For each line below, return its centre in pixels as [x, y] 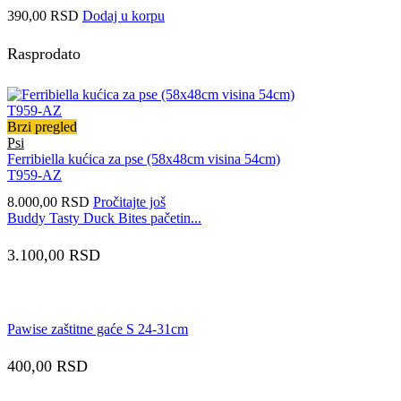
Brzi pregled [42, 127]
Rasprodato [44, 53]
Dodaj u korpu [124, 16]
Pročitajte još [129, 201]
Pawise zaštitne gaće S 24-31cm [98, 328]
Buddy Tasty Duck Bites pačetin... [104, 218]
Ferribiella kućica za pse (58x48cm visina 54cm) [144, 159]
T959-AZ [34, 175]
